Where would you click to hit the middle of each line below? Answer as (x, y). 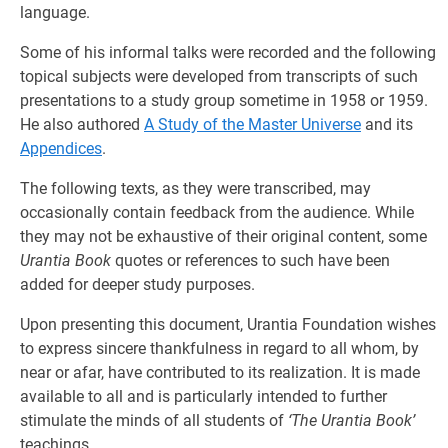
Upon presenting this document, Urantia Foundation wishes (228, 324)
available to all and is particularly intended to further (203, 396)
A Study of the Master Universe (252, 124)
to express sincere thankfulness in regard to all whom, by (219, 348)
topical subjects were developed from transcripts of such (219, 76)
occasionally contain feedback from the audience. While (217, 212)
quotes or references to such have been (250, 260)
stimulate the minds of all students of (154, 420)
